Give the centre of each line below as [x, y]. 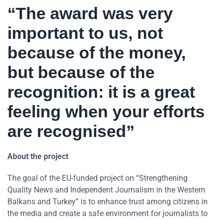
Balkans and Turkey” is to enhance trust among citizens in [108, 202]
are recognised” [71, 131]
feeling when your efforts [106, 112]
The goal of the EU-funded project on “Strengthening [97, 178]
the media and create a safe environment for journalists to [108, 214]
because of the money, [96, 53]
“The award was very [90, 14]
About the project [38, 157]
